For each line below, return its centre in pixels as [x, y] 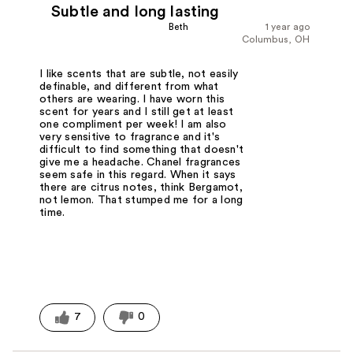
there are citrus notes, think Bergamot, [141, 188]
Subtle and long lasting [136, 11]
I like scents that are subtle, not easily [139, 74]
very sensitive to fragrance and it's [130, 137]
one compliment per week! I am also [133, 125]
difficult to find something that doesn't [142, 150]
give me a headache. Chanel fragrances [140, 163]
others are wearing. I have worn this [132, 100]
